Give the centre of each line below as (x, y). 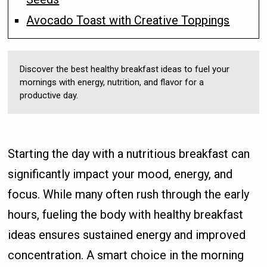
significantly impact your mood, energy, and (120, 174)
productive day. (49, 95)
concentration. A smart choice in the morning (126, 255)
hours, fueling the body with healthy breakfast (126, 214)
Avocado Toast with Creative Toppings (128, 20)
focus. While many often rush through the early (129, 194)
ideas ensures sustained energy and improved (127, 235)
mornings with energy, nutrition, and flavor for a (112, 82)
